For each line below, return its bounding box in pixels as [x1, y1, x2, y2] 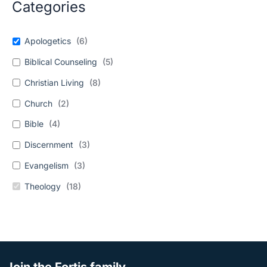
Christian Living [24, 77, 84, 88]
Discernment [24, 139, 73, 150]
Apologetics [24, 36, 71, 46]
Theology [24, 181, 61, 191]
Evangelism [24, 160, 69, 170]
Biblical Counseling [24, 57, 97, 67]
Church [24, 98, 52, 108]
